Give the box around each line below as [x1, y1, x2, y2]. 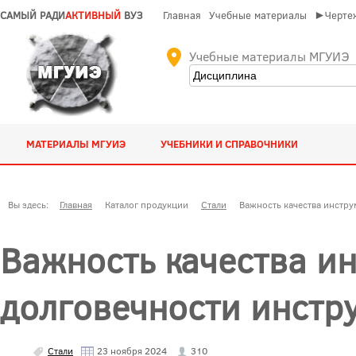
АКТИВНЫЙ [65, 8, 121, 22]
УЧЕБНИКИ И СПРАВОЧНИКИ [161, 137, 299, 151]
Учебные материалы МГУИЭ [189, 48, 349, 64]
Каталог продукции [105, 198, 188, 211]
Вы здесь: [8, 198, 53, 211]
